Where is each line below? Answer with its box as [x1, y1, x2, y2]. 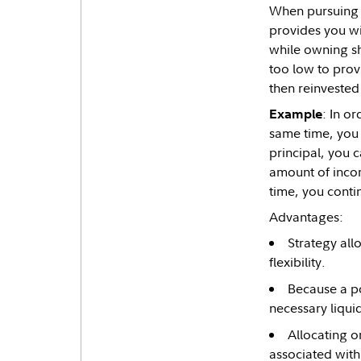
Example [268, 106, 322, 122]
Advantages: [268, 208, 343, 226]
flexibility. [268, 253, 326, 272]
